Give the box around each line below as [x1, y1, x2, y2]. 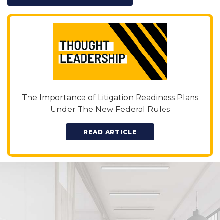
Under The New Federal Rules [50, 104, 170, 114]
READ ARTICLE [83, 128, 137, 136]
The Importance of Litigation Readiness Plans [22, 92, 198, 102]
